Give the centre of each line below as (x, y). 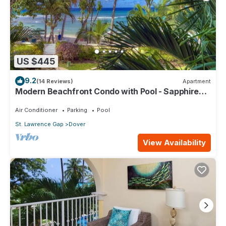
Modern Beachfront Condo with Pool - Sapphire (107, 92)
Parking (77, 110)
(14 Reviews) (55, 81)
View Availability (174, 143)
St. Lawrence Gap (39, 124)
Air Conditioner (36, 110)
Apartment (197, 81)
